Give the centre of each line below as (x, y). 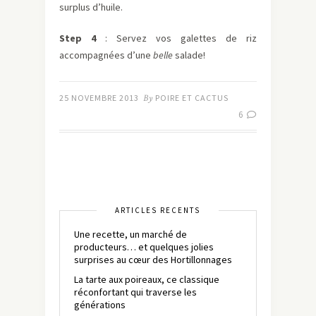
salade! (189, 55)
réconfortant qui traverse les (135, 292)
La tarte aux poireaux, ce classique (147, 280)
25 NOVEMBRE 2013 (99, 98)
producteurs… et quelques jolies (144, 247)
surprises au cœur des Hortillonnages (153, 260)
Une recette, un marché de (130, 235)
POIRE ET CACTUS (192, 98)
